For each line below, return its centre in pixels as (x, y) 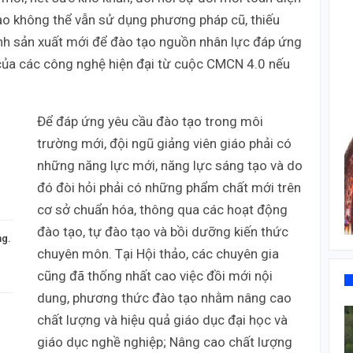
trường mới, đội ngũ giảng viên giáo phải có (164, 144)
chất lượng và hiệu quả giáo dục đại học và (162, 320)
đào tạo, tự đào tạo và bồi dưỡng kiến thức (163, 232)
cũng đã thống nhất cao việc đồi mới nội (155, 276)
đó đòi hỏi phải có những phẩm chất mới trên (169, 188)
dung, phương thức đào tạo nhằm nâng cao (164, 298)
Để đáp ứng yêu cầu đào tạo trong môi (150, 122)
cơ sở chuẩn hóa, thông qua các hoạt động (162, 210)
